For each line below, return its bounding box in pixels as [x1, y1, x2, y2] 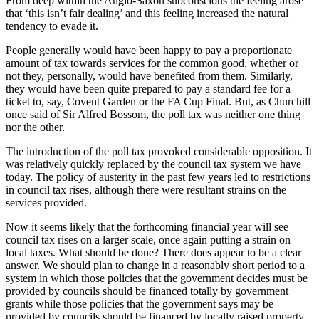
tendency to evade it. [6, 20, 98, 33]
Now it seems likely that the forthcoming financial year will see [6, 221, 288, 234]
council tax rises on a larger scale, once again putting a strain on [6, 234, 291, 246]
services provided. [6, 197, 87, 209]
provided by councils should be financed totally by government [6, 285, 288, 298]
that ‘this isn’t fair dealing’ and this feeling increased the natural [6, 7, 288, 20]
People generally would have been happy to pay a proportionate [6, 44, 292, 57]
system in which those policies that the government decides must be [6, 272, 308, 285]
